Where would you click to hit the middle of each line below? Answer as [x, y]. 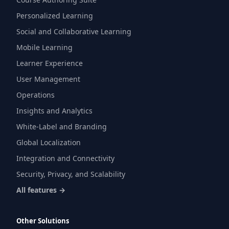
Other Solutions [43, 221]
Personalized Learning [55, 16]
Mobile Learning [44, 47]
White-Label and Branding [62, 127]
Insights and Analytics [54, 111]
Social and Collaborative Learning [74, 31]
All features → [41, 190]
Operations [36, 95]
